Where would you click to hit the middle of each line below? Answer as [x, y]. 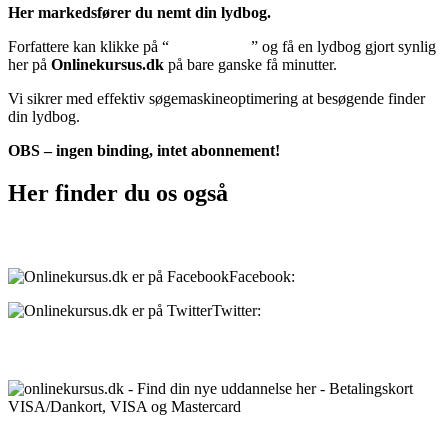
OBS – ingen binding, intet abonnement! [144, 151]
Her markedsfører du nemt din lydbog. [139, 13]
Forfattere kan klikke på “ [88, 47]
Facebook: [264, 276]
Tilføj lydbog [210, 47]
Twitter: [238, 310]
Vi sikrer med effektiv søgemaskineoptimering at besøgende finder [216, 99]
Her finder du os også [118, 192]
